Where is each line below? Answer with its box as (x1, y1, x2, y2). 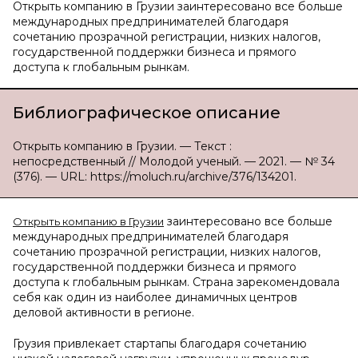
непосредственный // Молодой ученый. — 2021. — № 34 (13, 154, 335, 169)
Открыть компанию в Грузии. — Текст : (13, 139, 232, 153)
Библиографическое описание (13, 103, 280, 122)
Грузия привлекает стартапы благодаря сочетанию (13, 336, 307, 351)
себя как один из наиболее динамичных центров (13, 290, 297, 304)
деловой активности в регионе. (13, 305, 194, 320)
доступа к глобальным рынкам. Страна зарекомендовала (13, 275, 340, 289)
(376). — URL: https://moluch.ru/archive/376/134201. (13, 169, 296, 184)
